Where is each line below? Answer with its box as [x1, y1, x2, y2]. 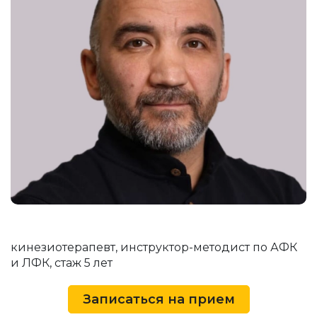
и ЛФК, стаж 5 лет [11, 256, 113, 270]
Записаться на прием [82, 292, 235, 308]
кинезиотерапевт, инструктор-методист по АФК [11, 241, 297, 255]
